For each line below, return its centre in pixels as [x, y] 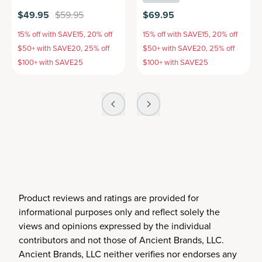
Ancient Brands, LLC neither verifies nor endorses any [128, 254]
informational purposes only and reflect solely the [119, 212]
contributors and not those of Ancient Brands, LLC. [121, 240]
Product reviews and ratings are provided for [109, 198]
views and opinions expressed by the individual [115, 226]
